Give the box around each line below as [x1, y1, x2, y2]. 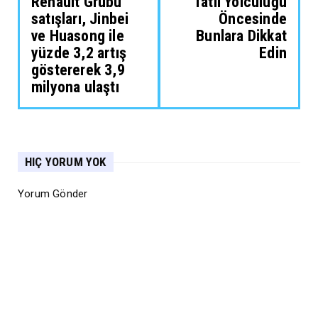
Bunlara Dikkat [196, 27, 287, 45]
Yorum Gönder [18, 187, 88, 201]
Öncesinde [219, 10, 287, 28]
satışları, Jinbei [31, 10, 129, 28]
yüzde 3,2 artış [31, 44, 126, 62]
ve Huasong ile [31, 27, 124, 45]
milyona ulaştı [31, 78, 119, 97]
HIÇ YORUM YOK [25, 155, 106, 170]
